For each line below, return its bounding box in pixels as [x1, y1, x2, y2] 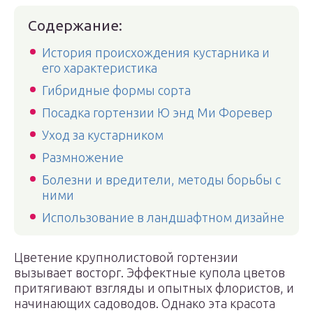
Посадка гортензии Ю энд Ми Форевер [42, 105, 272, 119]
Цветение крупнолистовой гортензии [14, 250, 238, 264]
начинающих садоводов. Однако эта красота [14, 296, 275, 310]
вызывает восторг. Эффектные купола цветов [14, 265, 285, 279]
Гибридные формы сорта [42, 83, 191, 97]
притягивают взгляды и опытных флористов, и [14, 281, 294, 295]
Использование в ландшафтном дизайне [42, 210, 284, 224]
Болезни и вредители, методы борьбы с [42, 173, 281, 187]
